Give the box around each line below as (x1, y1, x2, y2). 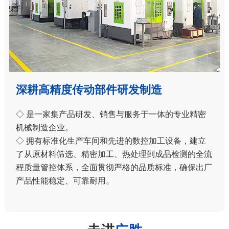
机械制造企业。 (15, 123, 73, 132)
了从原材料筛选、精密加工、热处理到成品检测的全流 (15, 150, 212, 159)
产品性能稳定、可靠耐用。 (15, 176, 114, 186)
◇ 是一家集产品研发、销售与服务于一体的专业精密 (15, 110, 206, 119)
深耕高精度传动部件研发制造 (15, 83, 162, 96)
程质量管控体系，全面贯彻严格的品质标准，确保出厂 (15, 163, 212, 172)
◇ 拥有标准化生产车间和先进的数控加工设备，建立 (15, 136, 206, 146)
